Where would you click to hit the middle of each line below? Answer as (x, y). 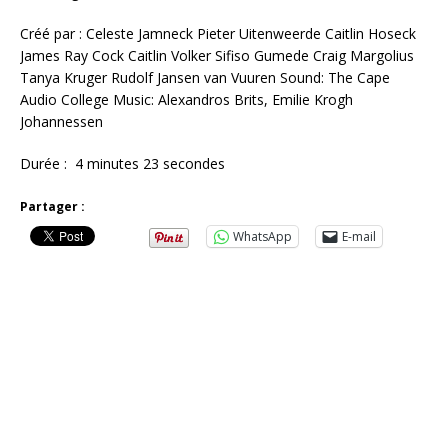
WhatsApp (262, 236)
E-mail (359, 236)
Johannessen (61, 121)
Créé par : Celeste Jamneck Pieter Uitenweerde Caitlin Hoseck (218, 33)
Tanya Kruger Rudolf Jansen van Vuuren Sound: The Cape (205, 77)
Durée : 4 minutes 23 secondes (122, 163)
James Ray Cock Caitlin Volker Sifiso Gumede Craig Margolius (217, 55)
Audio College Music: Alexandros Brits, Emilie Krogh (186, 99)
